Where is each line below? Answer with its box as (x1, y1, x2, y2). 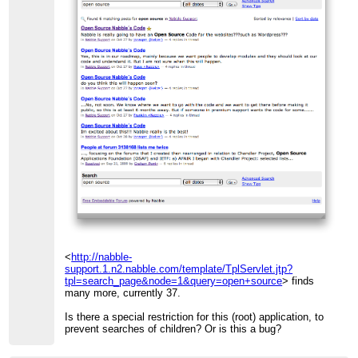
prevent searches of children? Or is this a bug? (65, 323, 282, 336)
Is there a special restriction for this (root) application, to (65, 311, 324, 324)
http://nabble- (71, 251, 133, 264)
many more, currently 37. (65, 287, 181, 300)
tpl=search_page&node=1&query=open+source (65, 275, 283, 288)
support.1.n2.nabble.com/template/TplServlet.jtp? (65, 263, 293, 276)
